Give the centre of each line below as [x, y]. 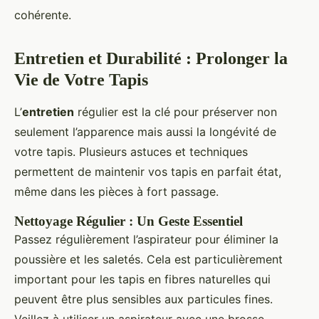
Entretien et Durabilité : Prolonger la [151, 58]
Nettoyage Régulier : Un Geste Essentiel [129, 221]
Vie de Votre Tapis [81, 79]
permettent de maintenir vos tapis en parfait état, [148, 171]
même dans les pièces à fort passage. [116, 191]
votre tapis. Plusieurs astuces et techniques [131, 151]
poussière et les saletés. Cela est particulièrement [148, 259]
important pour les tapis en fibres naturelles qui [142, 279]
